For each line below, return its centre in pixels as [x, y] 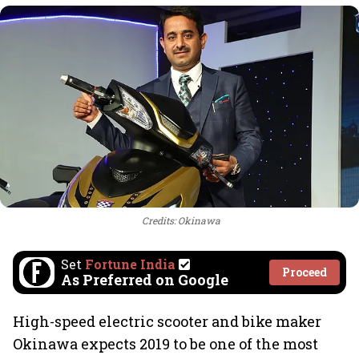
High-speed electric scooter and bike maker [167, 321]
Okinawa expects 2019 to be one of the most [165, 344]
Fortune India [130, 264]
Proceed [305, 272]
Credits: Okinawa [181, 220]
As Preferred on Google [145, 280]
